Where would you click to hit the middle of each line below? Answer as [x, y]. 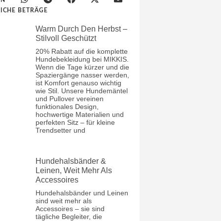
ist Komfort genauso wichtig [79, 83]
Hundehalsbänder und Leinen [82, 193]
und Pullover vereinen [70, 98]
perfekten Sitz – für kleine [75, 122]
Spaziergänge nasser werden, [83, 75]
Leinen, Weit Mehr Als [74, 170]
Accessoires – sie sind [70, 208]
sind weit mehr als [64, 201]
